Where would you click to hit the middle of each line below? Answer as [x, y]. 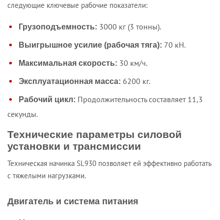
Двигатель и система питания [73, 201]
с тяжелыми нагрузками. [47, 176]
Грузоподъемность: [58, 27]
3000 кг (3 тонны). [129, 26]
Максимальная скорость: [68, 63]
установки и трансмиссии [74, 146]
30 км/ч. [132, 63]
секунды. [23, 114]
